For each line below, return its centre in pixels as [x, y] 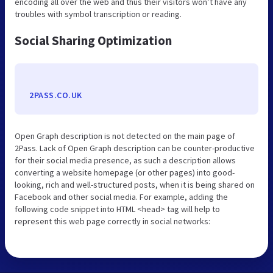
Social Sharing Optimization [93, 40]
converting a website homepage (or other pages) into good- [125, 172]
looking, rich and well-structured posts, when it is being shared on [135, 184]
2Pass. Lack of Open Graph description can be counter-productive [135, 148]
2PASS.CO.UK [56, 95]
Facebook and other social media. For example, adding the [121, 197]
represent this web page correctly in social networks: [112, 221]
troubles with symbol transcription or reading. [98, 14]
